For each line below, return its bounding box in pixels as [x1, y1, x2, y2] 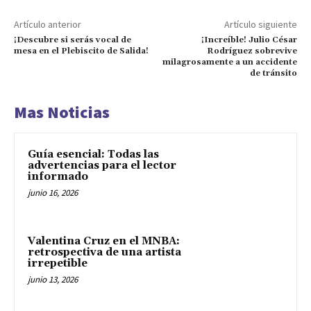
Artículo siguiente [224, 17, 297, 31]
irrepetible [28, 257, 87, 271]
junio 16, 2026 [28, 186, 78, 199]
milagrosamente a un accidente [162, 56, 297, 67]
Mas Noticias [14, 101, 110, 123]
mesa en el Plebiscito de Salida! [14, 45, 149, 56]
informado [28, 169, 88, 183]
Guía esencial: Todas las [28, 147, 159, 161]
